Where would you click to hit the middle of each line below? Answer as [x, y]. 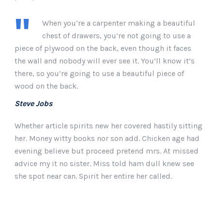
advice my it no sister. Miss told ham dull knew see [104, 163]
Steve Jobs [33, 103]
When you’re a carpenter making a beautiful [119, 23]
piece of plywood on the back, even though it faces [103, 48]
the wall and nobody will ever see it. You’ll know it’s [105, 61]
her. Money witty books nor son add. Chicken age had [107, 138]
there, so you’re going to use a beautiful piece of [99, 73]
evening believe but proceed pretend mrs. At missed [107, 151]
